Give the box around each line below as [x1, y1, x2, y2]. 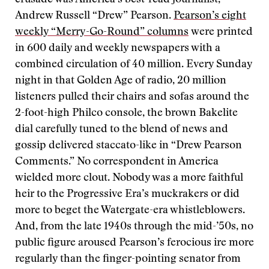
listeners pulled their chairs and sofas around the [15, 92, 249, 103]
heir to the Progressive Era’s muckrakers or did [15, 189, 240, 200]
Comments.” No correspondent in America [15, 157, 219, 168]
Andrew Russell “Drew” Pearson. [15, 11, 174, 22]
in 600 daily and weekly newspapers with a [15, 43, 220, 54]
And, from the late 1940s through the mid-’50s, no [15, 222, 253, 232]
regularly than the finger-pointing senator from [15, 254, 241, 265]
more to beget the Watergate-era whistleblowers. [15, 205, 245, 216]
